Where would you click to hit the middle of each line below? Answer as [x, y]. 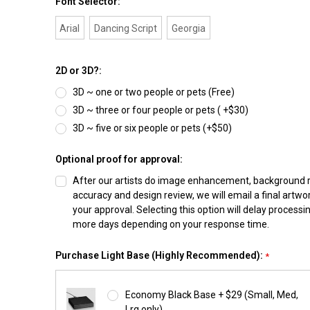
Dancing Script [126, 28]
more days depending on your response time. [171, 224]
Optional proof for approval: [119, 159]
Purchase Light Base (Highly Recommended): [160, 255]
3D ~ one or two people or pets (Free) [154, 92]
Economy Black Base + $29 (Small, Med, [212, 294]
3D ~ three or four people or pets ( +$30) [161, 110]
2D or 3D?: [78, 70]
